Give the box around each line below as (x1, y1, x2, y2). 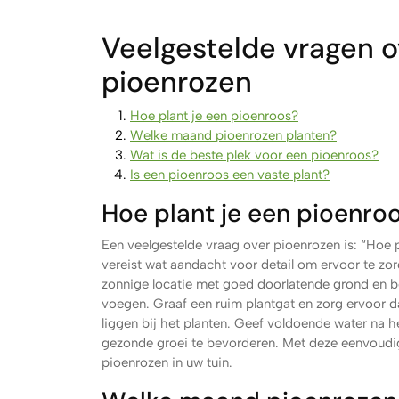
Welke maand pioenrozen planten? (130, 127, 337, 143)
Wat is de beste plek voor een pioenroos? (130, 147, 379, 163)
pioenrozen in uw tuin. (102, 354, 232, 370)
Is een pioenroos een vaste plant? (130, 167, 330, 183)
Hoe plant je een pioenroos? (130, 108, 298, 124)
